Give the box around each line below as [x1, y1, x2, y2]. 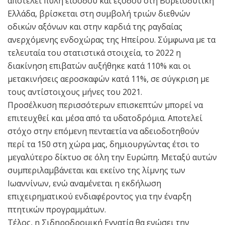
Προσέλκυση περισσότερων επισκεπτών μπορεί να [8, 99, 203, 110]
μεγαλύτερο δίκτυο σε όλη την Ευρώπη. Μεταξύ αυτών [8, 151, 217, 163]
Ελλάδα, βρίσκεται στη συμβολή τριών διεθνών [8, 8, 190, 19]
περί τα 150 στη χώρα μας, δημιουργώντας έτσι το [8, 138, 199, 150]
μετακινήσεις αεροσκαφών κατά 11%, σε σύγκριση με [8, 73, 209, 84]
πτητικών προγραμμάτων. [8, 203, 106, 215]
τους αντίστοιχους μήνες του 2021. [8, 86, 142, 97]
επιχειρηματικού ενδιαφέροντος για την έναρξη [8, 190, 191, 202]
